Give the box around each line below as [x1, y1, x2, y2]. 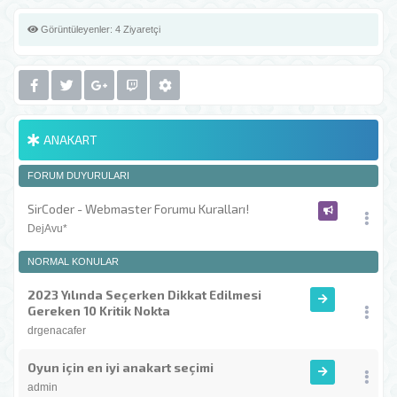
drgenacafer [27, 324, 86, 337]
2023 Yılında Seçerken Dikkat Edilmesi [27, 287, 261, 302]
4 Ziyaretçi [115, 24, 160, 35]
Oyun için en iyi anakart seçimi [27, 360, 214, 375]
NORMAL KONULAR [27, 256, 119, 267]
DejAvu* [27, 222, 67, 235]
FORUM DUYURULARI [27, 170, 129, 181]
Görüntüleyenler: [38, 24, 113, 35]
